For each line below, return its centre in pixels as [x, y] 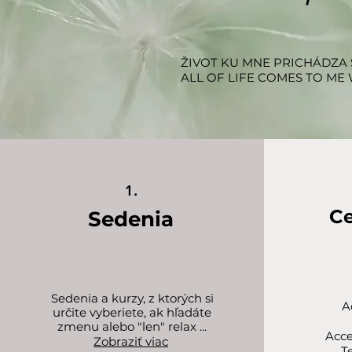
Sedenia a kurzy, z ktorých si [132, 298]
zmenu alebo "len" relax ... [132, 326]
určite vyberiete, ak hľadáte [132, 312]
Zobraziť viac [131, 341]
